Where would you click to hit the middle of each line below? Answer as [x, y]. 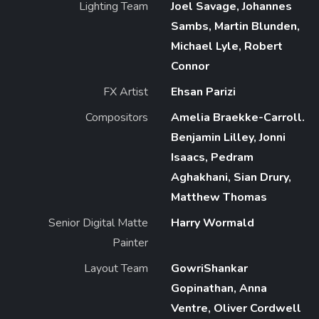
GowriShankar [209, 268]
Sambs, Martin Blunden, [235, 26]
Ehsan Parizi [203, 91]
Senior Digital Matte [98, 223]
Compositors [117, 117]
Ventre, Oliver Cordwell [236, 308]
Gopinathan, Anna [219, 288]
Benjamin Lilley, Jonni [228, 137]
